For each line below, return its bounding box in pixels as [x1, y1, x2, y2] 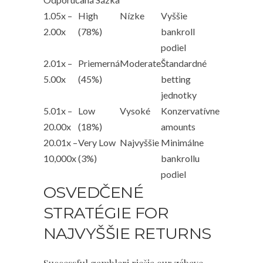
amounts [161, 121, 195, 132]
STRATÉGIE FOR [43, 203, 168, 222]
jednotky [161, 89, 197, 100]
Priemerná [78, 58, 120, 69]
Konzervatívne [161, 105, 220, 116]
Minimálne [161, 137, 204, 148]
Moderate [120, 58, 161, 69]
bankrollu [161, 153, 200, 164]
